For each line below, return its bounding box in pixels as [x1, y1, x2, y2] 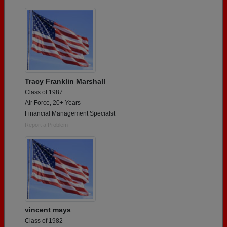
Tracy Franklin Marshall [25, 77, 105, 85]
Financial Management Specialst [25, 109, 115, 117]
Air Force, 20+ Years [25, 99, 81, 106]
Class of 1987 [25, 88, 63, 96]
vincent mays [25, 205, 71, 214]
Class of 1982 [25, 217, 63, 224]
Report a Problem [25, 121, 68, 128]
